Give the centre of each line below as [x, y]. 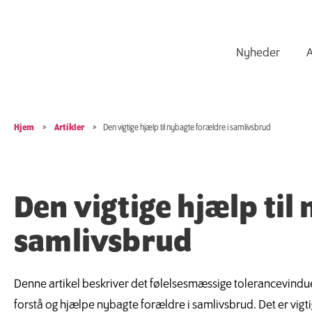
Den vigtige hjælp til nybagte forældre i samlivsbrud [187, 128]
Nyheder [258, 53]
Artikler [69, 128]
